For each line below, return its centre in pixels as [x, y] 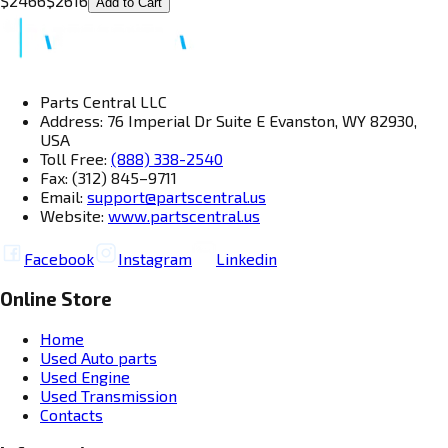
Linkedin [246, 259]
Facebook [59, 259]
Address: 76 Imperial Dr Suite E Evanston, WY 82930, [228, 121]
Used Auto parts [98, 357]
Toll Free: [75, 159]
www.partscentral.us [184, 216]
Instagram [155, 259]
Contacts [71, 414]
